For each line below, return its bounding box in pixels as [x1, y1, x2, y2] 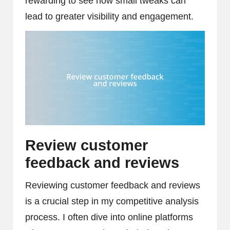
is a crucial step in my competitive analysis [25, 196, 199, 207]
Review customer [25, 137, 148, 154]
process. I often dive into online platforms [25, 212, 193, 223]
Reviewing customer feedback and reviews [25, 180, 200, 191]
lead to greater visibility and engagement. [25, 11, 194, 22]
